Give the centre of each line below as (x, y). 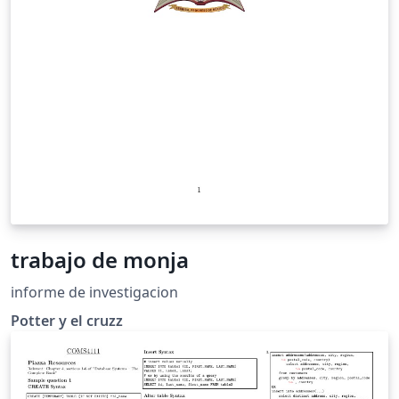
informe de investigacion (94, 292)
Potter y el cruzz (67, 320)
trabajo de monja (100, 259)
